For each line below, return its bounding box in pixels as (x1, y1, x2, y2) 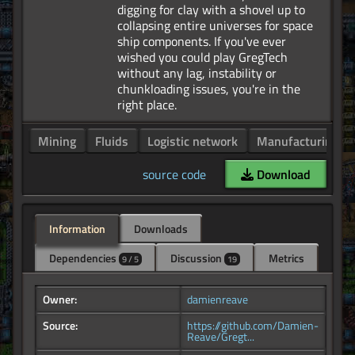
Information (49, 220, 105, 238)
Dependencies (49, 250, 119, 267)
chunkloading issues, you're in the (117, 79, 300, 99)
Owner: (43, 291, 77, 309)
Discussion (170, 250, 224, 267)
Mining (38, 132, 76, 151)
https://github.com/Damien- (187, 317, 319, 335)
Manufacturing (257, 132, 338, 151)
